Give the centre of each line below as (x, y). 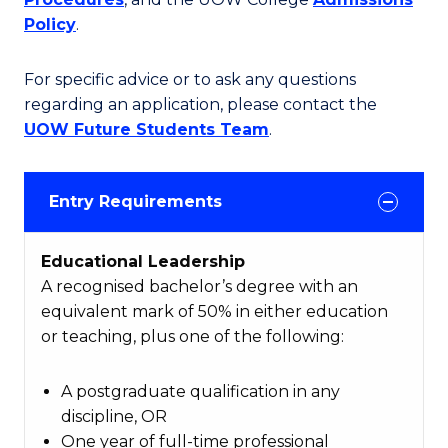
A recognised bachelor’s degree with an (199, 287)
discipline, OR (114, 417)
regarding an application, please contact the (200, 105)
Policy (50, 25)
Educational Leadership (143, 262)
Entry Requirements (135, 202)
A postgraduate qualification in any (200, 392)
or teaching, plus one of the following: (192, 337)
